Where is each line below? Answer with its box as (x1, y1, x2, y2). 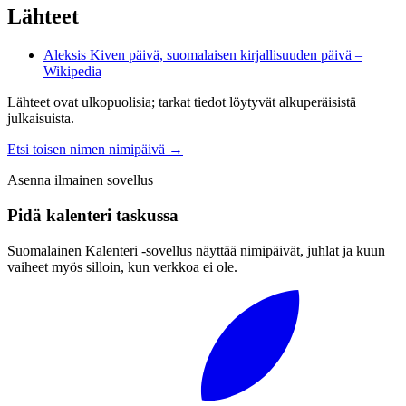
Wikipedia (43, 63, 101, 80)
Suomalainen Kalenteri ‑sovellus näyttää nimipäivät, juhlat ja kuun (7, 242, 385, 258)
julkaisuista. (7, 111, 74, 127)
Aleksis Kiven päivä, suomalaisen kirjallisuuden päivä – (43, 47, 362, 63)
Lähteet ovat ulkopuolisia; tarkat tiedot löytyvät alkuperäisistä (7, 94, 356, 111)
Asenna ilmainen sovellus (7, 172, 153, 188)
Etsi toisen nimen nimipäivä (7, 141, 165, 158)
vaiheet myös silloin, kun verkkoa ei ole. (7, 258, 237, 275)
